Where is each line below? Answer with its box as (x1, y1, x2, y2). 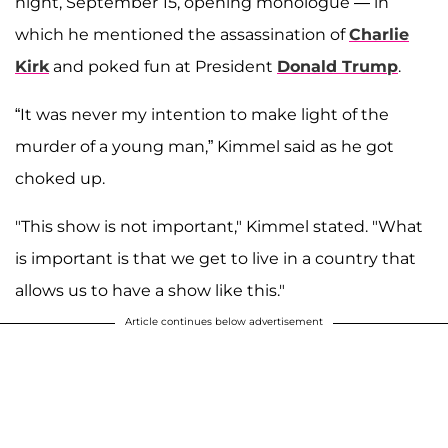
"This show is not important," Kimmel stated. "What (15, 216, 423, 236)
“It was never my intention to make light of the (15, 104, 389, 124)
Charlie (349, 24, 409, 44)
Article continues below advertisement (125, 314, 323, 328)
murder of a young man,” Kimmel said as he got (15, 136, 394, 156)
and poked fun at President (49, 56, 277, 76)
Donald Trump (277, 56, 398, 76)
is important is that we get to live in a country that (15, 248, 416, 268)
